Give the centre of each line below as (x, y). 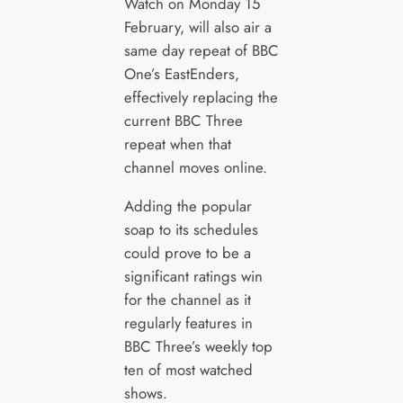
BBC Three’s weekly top (198, 346)
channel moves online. (195, 167)
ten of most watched (188, 369)
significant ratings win (193, 276)
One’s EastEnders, (181, 73)
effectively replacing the (201, 97)
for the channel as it (187, 299)
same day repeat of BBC (201, 50)
